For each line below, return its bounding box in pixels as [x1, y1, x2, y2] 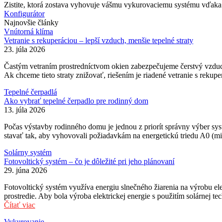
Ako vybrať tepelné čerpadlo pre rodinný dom [4, 97, 148, 106]
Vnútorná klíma [4, 27, 53, 36]
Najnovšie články [4, 18, 58, 27]
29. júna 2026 [4, 166, 47, 175]
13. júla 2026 [4, 106, 45, 114]
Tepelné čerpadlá [4, 88, 57, 97]
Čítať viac [4, 201, 35, 210]
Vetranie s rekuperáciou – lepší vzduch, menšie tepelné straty [4, 36, 193, 45]
